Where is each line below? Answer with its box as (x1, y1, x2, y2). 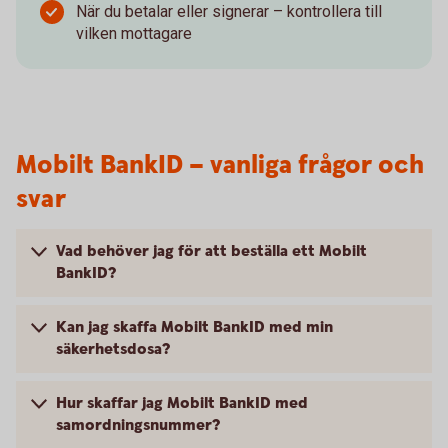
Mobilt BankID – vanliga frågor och (16, 148, 424, 183)
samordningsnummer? (56, 415, 220, 436)
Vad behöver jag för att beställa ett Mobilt (56, 241, 367, 262)
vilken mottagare (76, 24, 192, 43)
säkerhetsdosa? (56, 339, 170, 360)
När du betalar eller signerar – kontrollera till (76, 2, 382, 21)
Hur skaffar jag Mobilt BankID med (56, 393, 308, 414)
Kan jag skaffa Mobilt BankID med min (56, 317, 333, 338)
